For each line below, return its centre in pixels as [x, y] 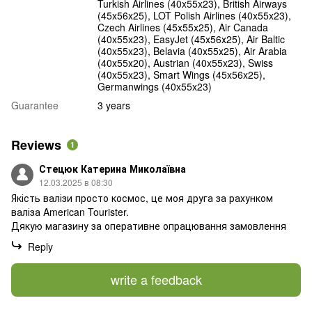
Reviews [36, 145]
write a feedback [156, 280]
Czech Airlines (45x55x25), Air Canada [183, 27]
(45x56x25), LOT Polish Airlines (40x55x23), [194, 15]
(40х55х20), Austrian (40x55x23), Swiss [185, 62]
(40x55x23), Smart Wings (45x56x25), [181, 74]
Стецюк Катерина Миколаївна [112, 168]
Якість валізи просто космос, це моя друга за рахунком [142, 197]
